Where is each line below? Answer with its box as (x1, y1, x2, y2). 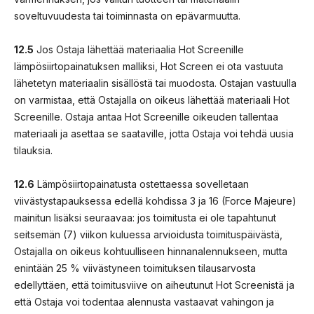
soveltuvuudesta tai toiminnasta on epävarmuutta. (14, 9, 240, 22)
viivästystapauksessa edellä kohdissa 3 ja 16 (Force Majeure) (14, 194, 296, 207)
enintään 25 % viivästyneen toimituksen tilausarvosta (14, 261, 256, 274)
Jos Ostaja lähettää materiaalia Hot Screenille (34, 43, 244, 55)
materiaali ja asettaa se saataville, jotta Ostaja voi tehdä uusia (14, 127, 294, 139)
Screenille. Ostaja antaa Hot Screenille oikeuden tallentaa (14, 110, 278, 123)
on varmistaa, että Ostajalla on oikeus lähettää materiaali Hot (14, 93, 289, 106)
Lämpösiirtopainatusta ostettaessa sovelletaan (34, 177, 249, 190)
